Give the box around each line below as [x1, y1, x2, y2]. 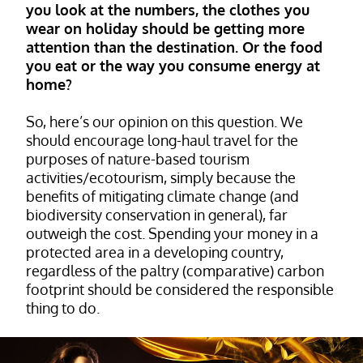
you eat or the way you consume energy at [26, 56, 320, 75]
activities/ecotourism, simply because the [26, 168, 296, 186]
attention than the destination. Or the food [26, 37, 322, 56]
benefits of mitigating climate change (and [26, 186, 299, 205]
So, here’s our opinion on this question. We [26, 112, 303, 130]
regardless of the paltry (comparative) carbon [26, 261, 324, 280]
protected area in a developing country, [26, 242, 284, 261]
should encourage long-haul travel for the [26, 130, 298, 149]
